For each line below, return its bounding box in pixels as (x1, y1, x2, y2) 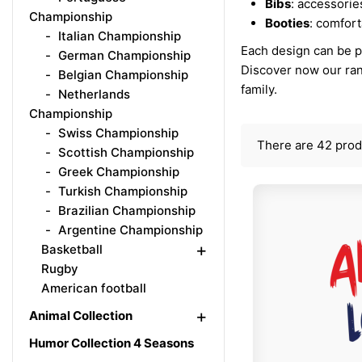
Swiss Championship (55, 125, 179, 141)
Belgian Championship (55, 67, 188, 82)
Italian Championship (55, 28, 181, 44)
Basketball (41, 242, 103, 257)
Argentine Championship (55, 222, 203, 238)
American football (41, 280, 146, 296)
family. (240, 82, 277, 98)
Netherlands (55, 86, 130, 102)
